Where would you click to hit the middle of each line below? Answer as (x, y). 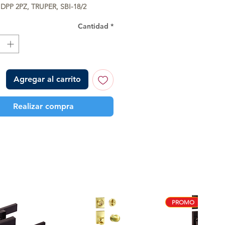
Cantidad (93, 26)
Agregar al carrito (47, 79)
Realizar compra (43, 106)
